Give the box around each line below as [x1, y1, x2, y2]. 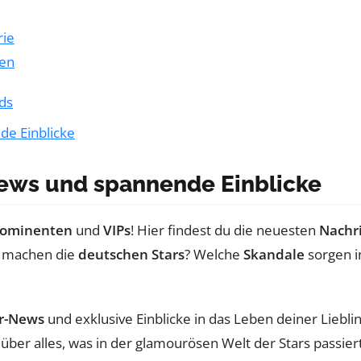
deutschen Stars [78, 244, 185, 263]
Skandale [243, 244, 305, 263]
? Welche [185, 244, 243, 263]
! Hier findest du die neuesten [131, 220, 319, 239]
